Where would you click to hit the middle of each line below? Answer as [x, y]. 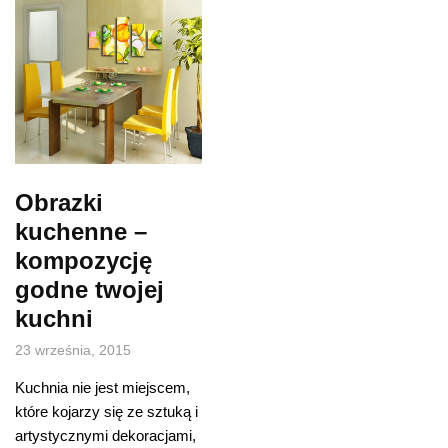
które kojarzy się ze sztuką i [106, 412]
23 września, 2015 [73, 350]
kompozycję [83, 261]
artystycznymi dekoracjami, [105, 436]
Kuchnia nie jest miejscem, [102, 388]
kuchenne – [81, 232]
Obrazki [59, 203]
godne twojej [89, 290]
